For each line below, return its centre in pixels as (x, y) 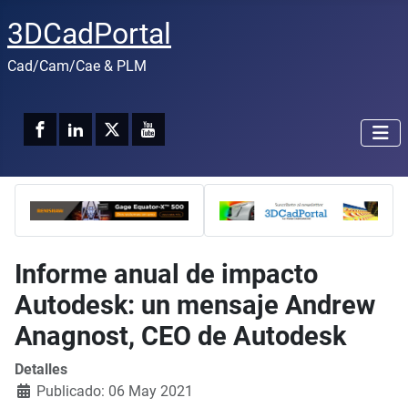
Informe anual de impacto (166, 274)
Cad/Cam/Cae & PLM (77, 66)
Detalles (41, 369)
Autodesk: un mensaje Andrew (195, 305)
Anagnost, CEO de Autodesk (180, 336)
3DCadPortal (89, 34)
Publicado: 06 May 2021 (115, 391)
